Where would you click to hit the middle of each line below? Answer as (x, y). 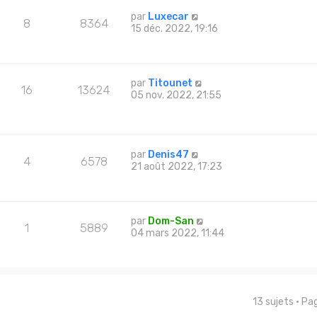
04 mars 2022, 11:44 (178, 233)
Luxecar (169, 16)
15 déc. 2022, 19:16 (175, 28)
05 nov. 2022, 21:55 (177, 95)
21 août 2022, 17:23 (177, 166)
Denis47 (169, 154)
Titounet (171, 83)
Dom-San (171, 221)
